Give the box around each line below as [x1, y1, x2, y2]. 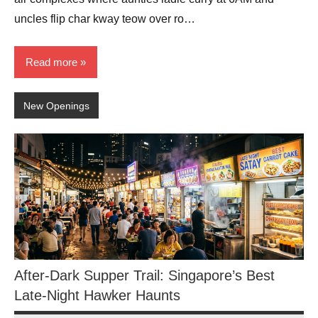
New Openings [23, 99, 89, 111]
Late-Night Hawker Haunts [14, 287, 180, 303]
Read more [26, 55, 77, 68]
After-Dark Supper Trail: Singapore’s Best [14, 267, 275, 283]
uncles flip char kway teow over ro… [14, 13, 195, 25]
